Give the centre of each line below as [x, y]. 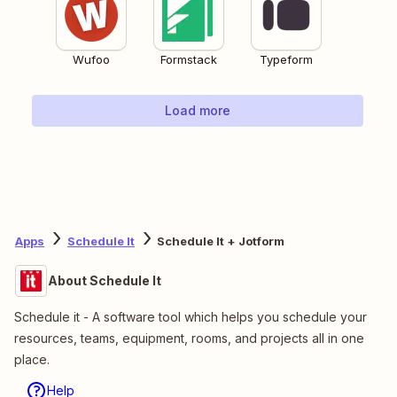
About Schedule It [105, 280]
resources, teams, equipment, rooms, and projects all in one [189, 338]
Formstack [189, 59]
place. [32, 359]
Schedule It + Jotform [221, 241]
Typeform [286, 59]
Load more [198, 110]
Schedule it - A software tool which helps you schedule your [191, 316]
